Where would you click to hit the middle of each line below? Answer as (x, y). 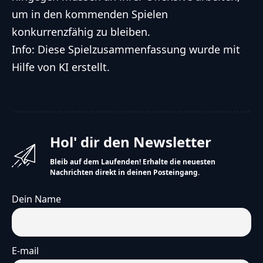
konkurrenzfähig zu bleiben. (81, 32)
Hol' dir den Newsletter (131, 142)
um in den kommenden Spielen (90, 14)
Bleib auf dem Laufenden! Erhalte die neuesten (133, 162)
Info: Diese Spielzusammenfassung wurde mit (126, 50)
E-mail (25, 251)
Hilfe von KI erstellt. (61, 67)
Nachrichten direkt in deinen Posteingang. (125, 173)
